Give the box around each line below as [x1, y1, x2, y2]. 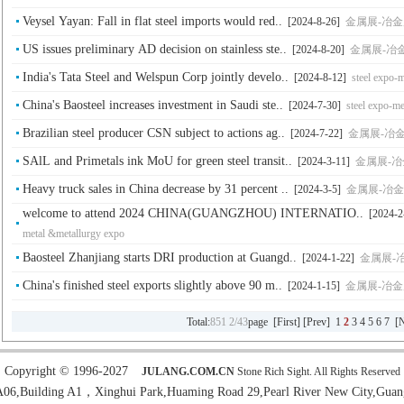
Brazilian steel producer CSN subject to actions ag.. [23, 126, 285, 140]
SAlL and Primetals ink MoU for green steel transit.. [23, 154, 292, 168]
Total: [187, 316, 210, 328]
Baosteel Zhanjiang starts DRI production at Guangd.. [23, 251, 297, 264]
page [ [248, 316, 277, 328]
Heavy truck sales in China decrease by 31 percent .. [23, 182, 289, 196]
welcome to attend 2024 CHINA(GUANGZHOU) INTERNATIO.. [23, 207, 363, 220]
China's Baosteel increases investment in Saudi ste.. [23, 98, 283, 112]
